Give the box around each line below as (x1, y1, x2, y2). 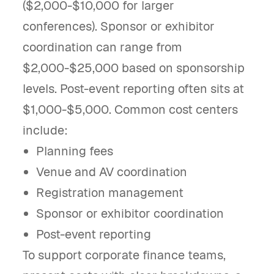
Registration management (36, 185, 184, 201)
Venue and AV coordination (36, 164, 188, 180)
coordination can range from (23, 39, 182, 55)
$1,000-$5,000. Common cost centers (23, 102, 238, 117)
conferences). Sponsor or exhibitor (23, 18, 215, 34)
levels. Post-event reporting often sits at (23, 81, 244, 97)
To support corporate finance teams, (23, 247, 226, 263)
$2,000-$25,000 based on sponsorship (23, 60, 245, 76)
